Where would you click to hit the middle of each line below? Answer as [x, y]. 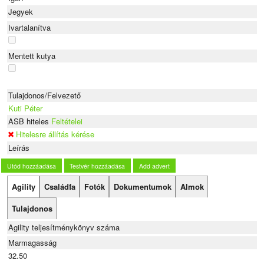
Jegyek [21, 11]
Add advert [154, 166]
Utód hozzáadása [31, 166]
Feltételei [67, 121]
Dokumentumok [142, 187]
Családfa [60, 187]
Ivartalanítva [30, 27]
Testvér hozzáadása [98, 166]
